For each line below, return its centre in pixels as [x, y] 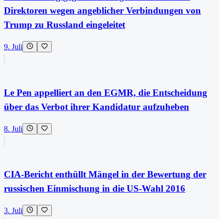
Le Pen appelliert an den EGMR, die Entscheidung [106, 92]
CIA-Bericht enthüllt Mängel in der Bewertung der [105, 175]
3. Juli [13, 211]
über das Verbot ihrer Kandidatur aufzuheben [97, 107]
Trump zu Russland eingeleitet [65, 25]
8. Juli [13, 129]
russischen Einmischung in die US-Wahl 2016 [95, 189]
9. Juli [13, 47]
